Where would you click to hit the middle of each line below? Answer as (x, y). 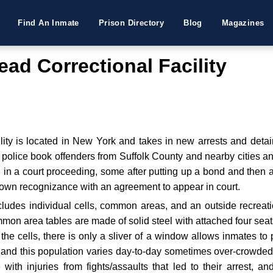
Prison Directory (131, 23)
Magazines (243, 23)
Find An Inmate (48, 23)
